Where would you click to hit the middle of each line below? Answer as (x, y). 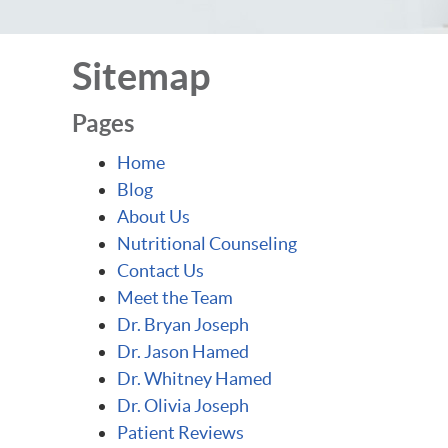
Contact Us (160, 270)
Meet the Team (175, 297)
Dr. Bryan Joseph (183, 324)
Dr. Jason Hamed (183, 351)
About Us (153, 216)
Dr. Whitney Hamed (194, 378)
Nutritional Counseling (207, 243)
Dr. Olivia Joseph (183, 405)
